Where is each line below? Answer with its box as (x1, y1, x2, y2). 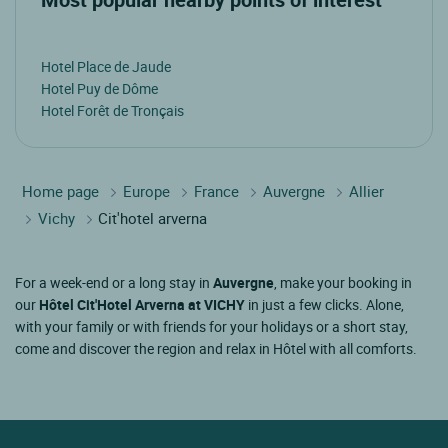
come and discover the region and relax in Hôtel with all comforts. (15, 338, 417, 358)
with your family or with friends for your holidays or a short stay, (15, 316, 408, 336)
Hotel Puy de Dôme (41, 78, 158, 98)
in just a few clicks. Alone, (245, 294, 404, 314)
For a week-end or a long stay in (15, 272, 213, 292)
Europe (123, 180, 170, 201)
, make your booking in (274, 272, 412, 292)
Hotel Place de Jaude (41, 56, 171, 76)
